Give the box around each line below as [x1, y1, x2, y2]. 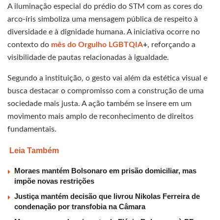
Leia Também [9, 146, 59, 155]
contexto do [7, 41, 51, 49]
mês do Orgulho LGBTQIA [51, 41, 143, 49]
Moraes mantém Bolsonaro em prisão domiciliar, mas [14, 166, 196, 175]
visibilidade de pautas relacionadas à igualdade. [7, 54, 169, 62]
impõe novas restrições [14, 177, 94, 186]
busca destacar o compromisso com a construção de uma [7, 87, 204, 95]
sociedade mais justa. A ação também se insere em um [7, 100, 192, 108]
